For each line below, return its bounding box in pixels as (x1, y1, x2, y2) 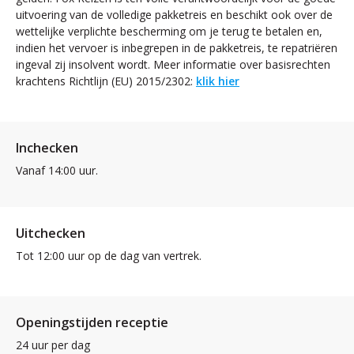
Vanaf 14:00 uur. (16, 162, 98, 178)
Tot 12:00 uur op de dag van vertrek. (16, 247, 201, 263)
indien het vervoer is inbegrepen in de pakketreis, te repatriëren (16, 40, 337, 55)
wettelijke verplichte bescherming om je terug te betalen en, (16, 23, 322, 39)
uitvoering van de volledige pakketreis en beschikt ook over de (16, 6, 333, 22)
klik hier (196, 73, 239, 88)
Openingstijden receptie (16, 313, 168, 331)
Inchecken (16, 138, 78, 156)
